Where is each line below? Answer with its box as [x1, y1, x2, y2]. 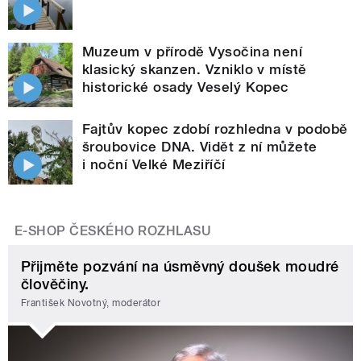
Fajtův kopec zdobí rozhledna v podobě [82, 120, 348, 137]
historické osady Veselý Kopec [82, 78, 289, 95]
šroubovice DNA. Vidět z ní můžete [82, 138, 317, 155]
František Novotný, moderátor [21, 297, 161, 309]
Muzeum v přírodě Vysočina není [82, 43, 303, 60]
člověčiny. [21, 275, 89, 293]
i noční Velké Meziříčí [82, 156, 226, 172]
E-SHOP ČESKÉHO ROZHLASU [15, 222, 212, 239]
